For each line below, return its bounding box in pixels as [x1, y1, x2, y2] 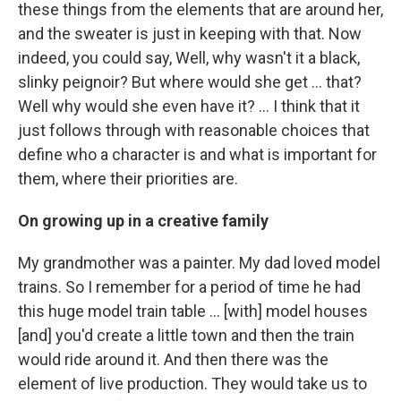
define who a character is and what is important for [18, 145, 377, 164]
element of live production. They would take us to [18, 374, 367, 393]
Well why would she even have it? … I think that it [18, 97, 360, 115]
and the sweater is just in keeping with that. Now [18, 24, 362, 43]
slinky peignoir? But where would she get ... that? [18, 73, 362, 91]
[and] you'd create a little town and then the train [18, 326, 354, 345]
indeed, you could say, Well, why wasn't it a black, [18, 48, 360, 67]
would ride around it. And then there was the [18, 350, 328, 369]
